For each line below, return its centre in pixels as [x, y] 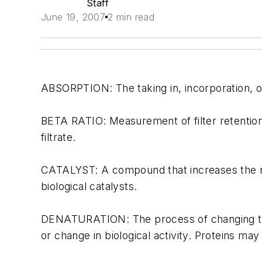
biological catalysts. [89, 186]
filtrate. [58, 137]
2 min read [131, 17]
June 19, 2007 [73, 17]
